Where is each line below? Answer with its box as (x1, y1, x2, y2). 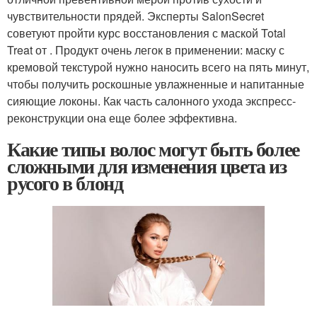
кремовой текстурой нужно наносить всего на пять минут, (7, 59, 309, 76)
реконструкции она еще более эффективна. (7, 110, 237, 127)
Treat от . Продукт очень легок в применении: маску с (7, 42, 284, 59)
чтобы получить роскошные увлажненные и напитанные (7, 76, 304, 93)
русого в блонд (7, 168, 123, 198)
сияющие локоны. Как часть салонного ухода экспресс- (7, 93, 296, 110)
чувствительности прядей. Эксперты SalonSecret (7, 8, 264, 25)
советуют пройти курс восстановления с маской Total (7, 25, 286, 42)
